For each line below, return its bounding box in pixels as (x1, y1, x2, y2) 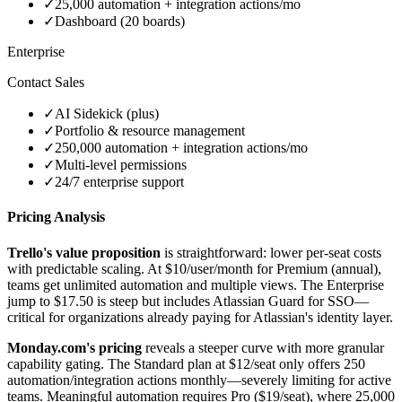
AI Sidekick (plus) (55, 106, 159, 122)
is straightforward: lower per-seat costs (161, 244, 381, 260)
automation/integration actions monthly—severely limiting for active (7, 371, 391, 388)
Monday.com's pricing (7, 339, 142, 355)
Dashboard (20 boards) (55, 13, 185, 30)
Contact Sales (7, 74, 84, 91)
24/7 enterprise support (55, 174, 184, 190)
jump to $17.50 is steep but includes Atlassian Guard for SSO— (7, 293, 369, 309)
